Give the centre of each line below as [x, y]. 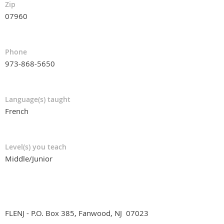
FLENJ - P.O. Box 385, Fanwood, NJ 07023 [77, 213]
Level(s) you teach [36, 146]
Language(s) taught [38, 99]
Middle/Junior [29, 158]
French [17, 111]
